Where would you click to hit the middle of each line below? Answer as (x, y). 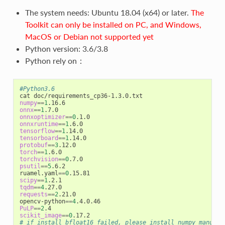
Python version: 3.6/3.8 (66, 48)
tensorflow (37, 131)
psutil (30, 166)
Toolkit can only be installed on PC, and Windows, (113, 24)
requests (33, 194)
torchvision (39, 159)
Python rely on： (55, 60)
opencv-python (42, 201)
